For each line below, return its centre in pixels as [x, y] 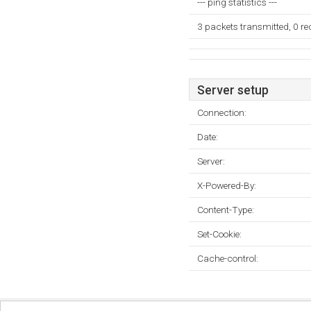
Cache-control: [228, 258]
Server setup [233, 90]
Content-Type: [226, 210]
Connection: [222, 112]
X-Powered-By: [227, 185]
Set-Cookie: [219, 234]
